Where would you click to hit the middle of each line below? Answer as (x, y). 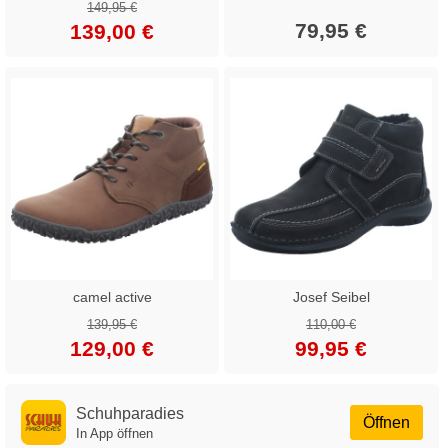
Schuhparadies (130, 413)
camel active (112, 296)
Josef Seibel (331, 296)
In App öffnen (114, 433)
